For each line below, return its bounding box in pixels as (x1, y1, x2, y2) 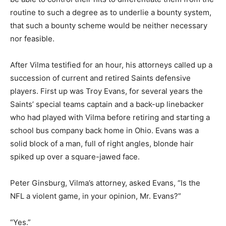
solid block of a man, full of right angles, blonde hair (10, 138, 194, 148)
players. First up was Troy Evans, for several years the (10, 86, 203, 96)
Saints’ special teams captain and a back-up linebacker (10, 99, 204, 109)
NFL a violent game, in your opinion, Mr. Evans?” (10, 191, 181, 201)
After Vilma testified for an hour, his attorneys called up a (10, 60, 212, 70)
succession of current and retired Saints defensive (10, 73, 191, 83)
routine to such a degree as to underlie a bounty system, (10, 7, 211, 17)
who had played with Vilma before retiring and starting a (10, 112, 210, 122)
